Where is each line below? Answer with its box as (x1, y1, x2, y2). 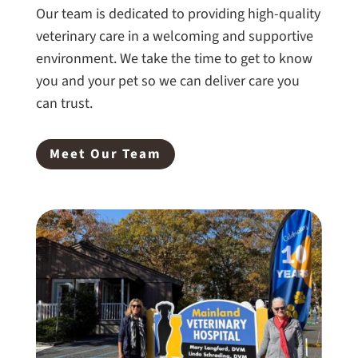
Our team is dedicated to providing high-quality (35, 3, 320, 24)
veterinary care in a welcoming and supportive (35, 26, 313, 46)
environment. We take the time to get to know (35, 48, 312, 69)
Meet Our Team (49, 145, 161, 165)
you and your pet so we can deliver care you (35, 70, 300, 91)
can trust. (35, 93, 93, 113)
